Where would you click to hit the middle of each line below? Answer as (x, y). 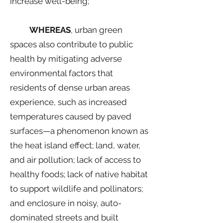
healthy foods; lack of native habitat (79, 174)
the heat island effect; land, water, (75, 145)
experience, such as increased (68, 102)
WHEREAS (40, 30)
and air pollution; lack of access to (75, 160)
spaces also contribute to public (71, 44)
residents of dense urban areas (70, 88)
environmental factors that (61, 73)
